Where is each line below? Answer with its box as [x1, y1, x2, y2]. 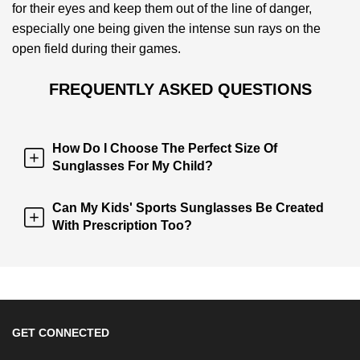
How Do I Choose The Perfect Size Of [52, 141, 277, 155]
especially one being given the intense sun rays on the [12, 21, 321, 35]
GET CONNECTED [12, 325, 109, 339]
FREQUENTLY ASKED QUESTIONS [48, 80, 312, 98]
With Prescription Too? [52, 218, 192, 232]
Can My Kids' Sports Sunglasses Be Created [52, 200, 324, 215]
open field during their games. [12, 41, 181, 55]
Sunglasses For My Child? [52, 158, 213, 173]
